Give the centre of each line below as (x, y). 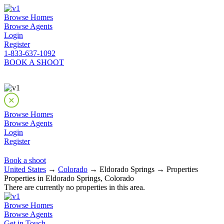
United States (25, 169)
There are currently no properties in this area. (74, 187)
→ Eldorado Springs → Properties (143, 169)
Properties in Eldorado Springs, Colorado (69, 178)
